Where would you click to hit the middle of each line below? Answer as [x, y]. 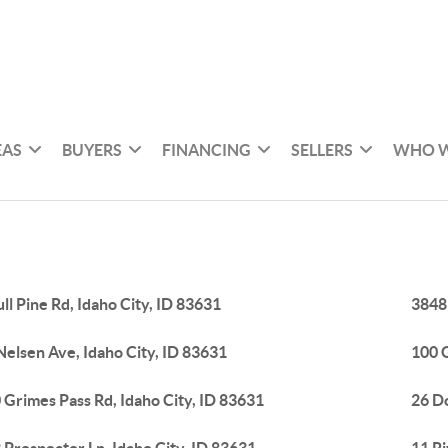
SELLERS [322, 149]
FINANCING [207, 149]
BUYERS [92, 149]
